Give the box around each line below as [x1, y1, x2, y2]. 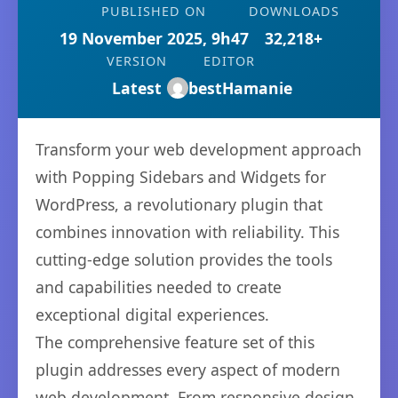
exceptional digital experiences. [36, 304, 269, 325]
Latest [111, 77, 162, 99]
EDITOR [203, 52, 255, 69]
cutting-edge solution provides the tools [36, 249, 332, 270]
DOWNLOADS [248, 3, 339, 20]
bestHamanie [187, 77, 292, 99]
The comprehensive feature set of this [36, 331, 314, 353]
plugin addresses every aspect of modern [36, 359, 340, 380]
